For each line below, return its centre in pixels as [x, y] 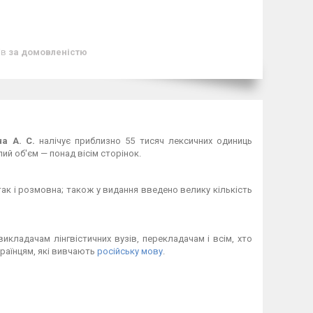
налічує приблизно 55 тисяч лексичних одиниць [144, 141]
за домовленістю [48, 52]
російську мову [130, 252]
